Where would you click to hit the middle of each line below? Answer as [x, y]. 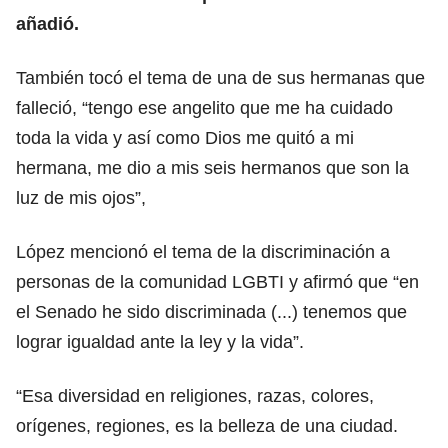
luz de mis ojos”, [81, 197]
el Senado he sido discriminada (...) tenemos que [211, 311]
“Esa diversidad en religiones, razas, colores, [195, 395]
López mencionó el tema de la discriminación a [203, 251]
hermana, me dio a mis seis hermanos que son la [212, 167]
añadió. [47, 23]
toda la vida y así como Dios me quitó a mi [185, 137]
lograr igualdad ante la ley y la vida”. [160, 341]
